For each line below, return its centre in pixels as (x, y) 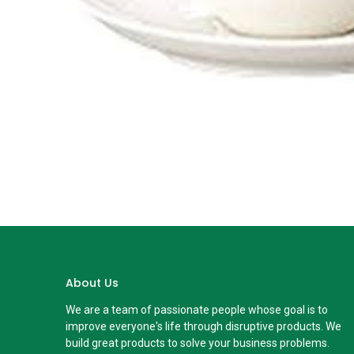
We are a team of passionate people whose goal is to (196, 310)
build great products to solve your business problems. (197, 343)
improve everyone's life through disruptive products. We (203, 327)
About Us (92, 283)
